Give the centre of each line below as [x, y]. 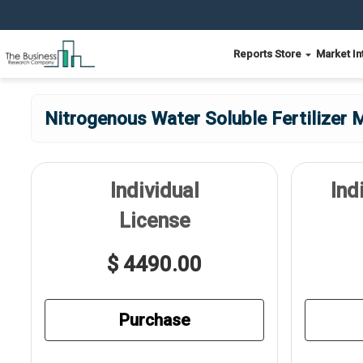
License [154, 221]
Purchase [154, 320]
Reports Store [269, 54]
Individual [154, 191]
